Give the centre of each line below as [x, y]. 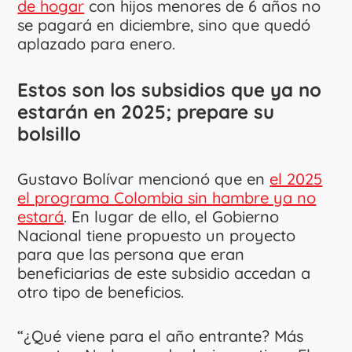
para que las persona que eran [131, 254]
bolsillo [49, 133]
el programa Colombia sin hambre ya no [167, 197]
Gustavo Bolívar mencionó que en [144, 178]
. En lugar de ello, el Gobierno [172, 216]
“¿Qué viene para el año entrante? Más [161, 335]
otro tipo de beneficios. [101, 291]
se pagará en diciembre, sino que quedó [164, 24]
